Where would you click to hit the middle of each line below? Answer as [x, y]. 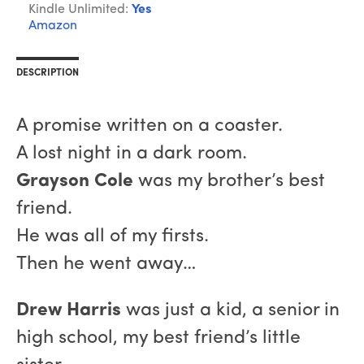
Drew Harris [69, 311]
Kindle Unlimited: [80, 10]
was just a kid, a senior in [230, 311]
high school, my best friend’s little [158, 339]
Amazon [53, 26]
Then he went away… [106, 265]
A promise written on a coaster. [149, 127]
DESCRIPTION [48, 74]
